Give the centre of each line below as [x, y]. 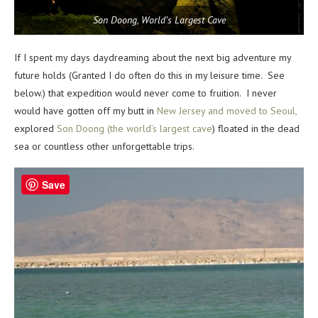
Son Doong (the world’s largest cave [135, 128]
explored [35, 128]
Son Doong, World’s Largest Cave [159, 20]
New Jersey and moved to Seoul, [227, 110]
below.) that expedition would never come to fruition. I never [146, 93]
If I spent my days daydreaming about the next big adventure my [153, 57]
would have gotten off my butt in [86, 110]
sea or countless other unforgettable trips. [104, 146]
